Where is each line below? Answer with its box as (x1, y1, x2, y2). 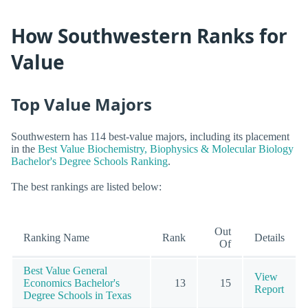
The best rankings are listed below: (11, 181, 162, 193)
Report (254, 283, 284, 296)
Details (254, 232, 285, 244)
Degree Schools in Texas (23, 289, 131, 302)
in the (11, 143, 38, 155)
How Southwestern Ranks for (11, 23, 287, 49)
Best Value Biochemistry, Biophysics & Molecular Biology (38, 143, 294, 155)
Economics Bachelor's (23, 277, 120, 289)
